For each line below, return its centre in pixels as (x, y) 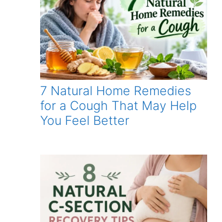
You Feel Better (85, 121)
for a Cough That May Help (118, 106)
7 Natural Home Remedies (116, 91)
